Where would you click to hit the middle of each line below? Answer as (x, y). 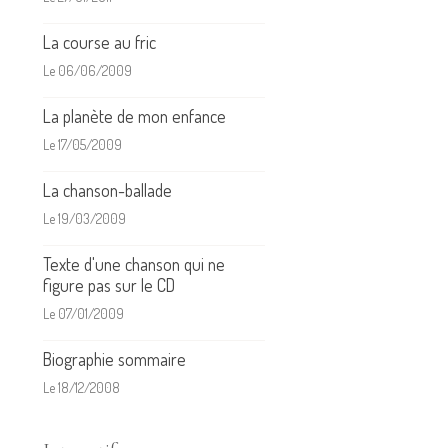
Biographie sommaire (114, 359)
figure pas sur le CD (109, 285)
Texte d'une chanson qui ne (134, 264)
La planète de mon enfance (134, 116)
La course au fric (99, 42)
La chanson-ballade (107, 190)
